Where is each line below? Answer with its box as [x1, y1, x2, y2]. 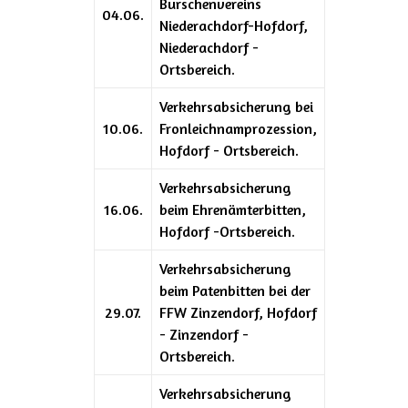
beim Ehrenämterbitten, [159, 199, 306, 219]
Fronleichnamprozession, [159, 118, 317, 138]
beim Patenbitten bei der [159, 280, 311, 300]
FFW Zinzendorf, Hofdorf [159, 302, 317, 321]
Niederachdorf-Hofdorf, [159, 15, 308, 35]
